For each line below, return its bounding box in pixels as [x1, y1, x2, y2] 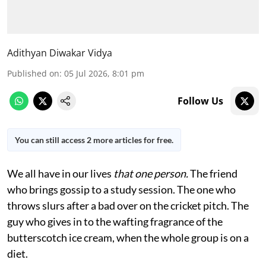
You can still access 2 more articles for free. [15, 134, 173, 145]
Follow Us [178, 94, 223, 107]
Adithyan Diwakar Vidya [7, 46, 112, 59]
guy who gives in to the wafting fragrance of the [7, 214, 223, 228]
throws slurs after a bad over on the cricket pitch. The [7, 198, 249, 212]
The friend [190, 166, 237, 180]
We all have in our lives [7, 166, 113, 180]
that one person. [113, 166, 190, 180]
